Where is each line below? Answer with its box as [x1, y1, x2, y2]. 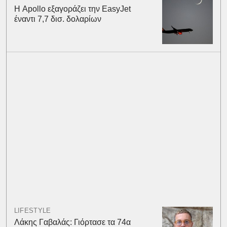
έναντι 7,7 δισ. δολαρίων [14, 14, 101, 23]
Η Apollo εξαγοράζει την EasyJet [14, 4, 133, 13]
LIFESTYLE [14, 206, 51, 214]
